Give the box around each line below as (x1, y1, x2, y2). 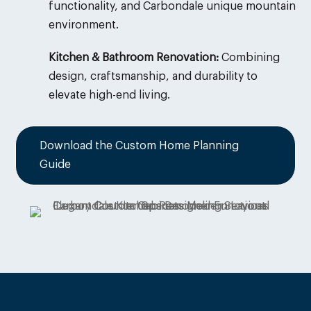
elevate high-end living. (48, 90, 170, 101)
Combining (221, 52, 280, 64)
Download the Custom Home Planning (40, 140, 239, 152)
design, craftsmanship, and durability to (48, 71, 258, 83)
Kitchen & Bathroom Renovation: (48, 52, 221, 64)
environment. (48, 19, 119, 31)
